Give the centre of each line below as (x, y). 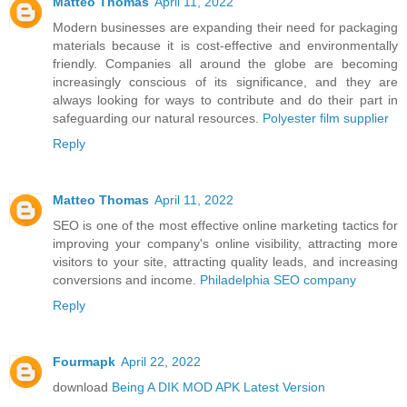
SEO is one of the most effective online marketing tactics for (225, 225)
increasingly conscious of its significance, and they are (225, 81)
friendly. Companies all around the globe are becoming (225, 63)
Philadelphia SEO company (278, 279)
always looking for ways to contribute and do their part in (225, 99)
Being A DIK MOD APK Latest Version (218, 387)
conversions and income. (126, 279)
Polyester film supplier (326, 118)
